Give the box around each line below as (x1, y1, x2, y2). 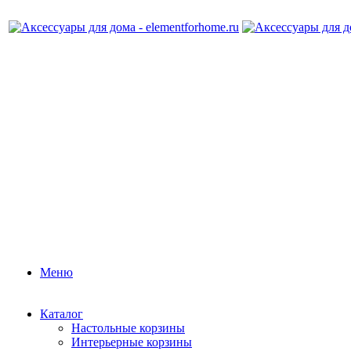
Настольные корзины (71, 321, 185, 335)
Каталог (40, 307, 83, 320)
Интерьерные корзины (71, 335, 192, 349)
